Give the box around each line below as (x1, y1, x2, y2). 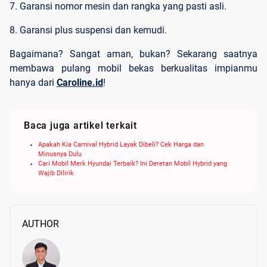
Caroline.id (57, 77, 103, 89)
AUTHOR (22, 218, 59, 230)
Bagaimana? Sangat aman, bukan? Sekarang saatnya (10, 48, 257, 60)
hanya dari (10, 77, 57, 89)
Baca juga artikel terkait (24, 120, 137, 132)
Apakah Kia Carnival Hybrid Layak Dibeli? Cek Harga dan (38, 141, 204, 149)
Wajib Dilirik (38, 169, 74, 178)
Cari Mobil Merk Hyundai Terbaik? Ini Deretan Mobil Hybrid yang (38, 160, 227, 168)
